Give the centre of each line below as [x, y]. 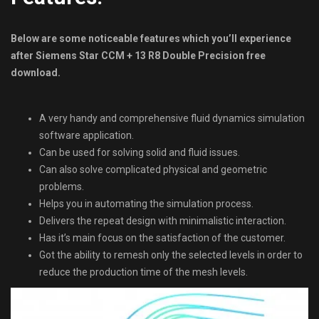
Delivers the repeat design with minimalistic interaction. [163, 221]
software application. [87, 136]
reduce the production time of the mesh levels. [143, 272]
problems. [62, 187]
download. [36, 73]
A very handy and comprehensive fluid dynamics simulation [172, 119]
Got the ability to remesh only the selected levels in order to [171, 255]
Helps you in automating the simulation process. [146, 204]
